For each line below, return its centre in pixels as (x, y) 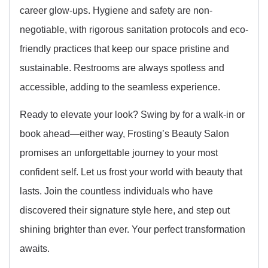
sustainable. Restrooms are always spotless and (122, 67)
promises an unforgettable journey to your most (119, 153)
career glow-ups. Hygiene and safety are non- (116, 10)
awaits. (35, 249)
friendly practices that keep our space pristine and (124, 48)
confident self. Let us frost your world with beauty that (131, 172)
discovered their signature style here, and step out (125, 210)
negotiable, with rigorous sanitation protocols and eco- (134, 29)
